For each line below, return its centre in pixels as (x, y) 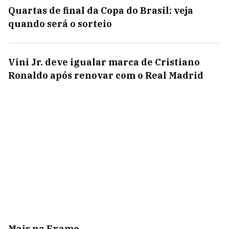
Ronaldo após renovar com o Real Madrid (106, 75)
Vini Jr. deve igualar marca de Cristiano (104, 62)
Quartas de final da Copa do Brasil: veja (101, 10)
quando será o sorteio (60, 24)
